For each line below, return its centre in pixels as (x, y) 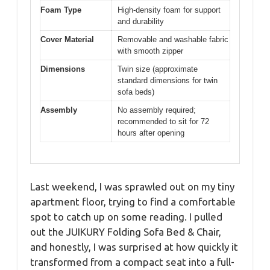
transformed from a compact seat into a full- (132, 262)
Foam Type (61, 10)
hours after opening (151, 133)
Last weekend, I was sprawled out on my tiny (132, 186)
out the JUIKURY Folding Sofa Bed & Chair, (126, 231)
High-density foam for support (169, 10)
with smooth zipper (150, 51)
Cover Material (67, 40)
